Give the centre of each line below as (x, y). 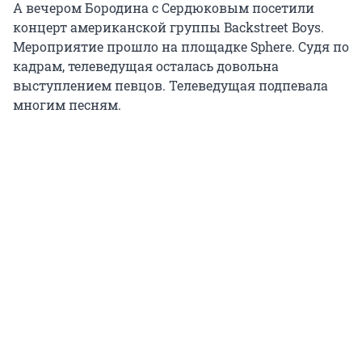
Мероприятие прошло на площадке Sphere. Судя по (181, 47)
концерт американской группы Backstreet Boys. (168, 27)
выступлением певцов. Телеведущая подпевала (170, 86)
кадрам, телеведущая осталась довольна (146, 66)
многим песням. (67, 105)
